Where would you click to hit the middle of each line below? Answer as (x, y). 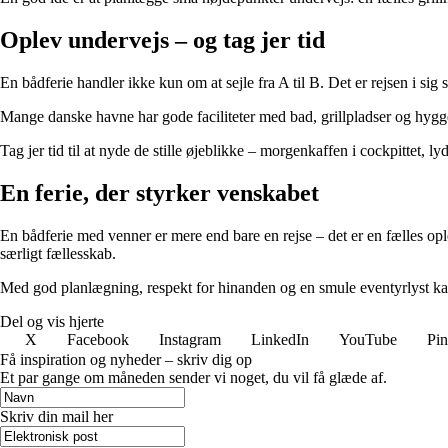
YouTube (368, 339)
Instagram (190, 339)
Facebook (98, 339)
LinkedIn (280, 339)
